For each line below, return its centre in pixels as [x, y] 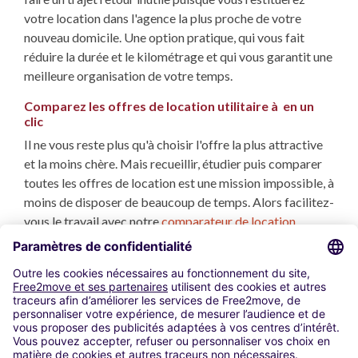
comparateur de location [229, 221]
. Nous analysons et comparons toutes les [183, 241]
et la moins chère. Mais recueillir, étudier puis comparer [173, 164]
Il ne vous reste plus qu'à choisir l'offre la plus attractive [173, 145]
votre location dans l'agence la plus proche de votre [163, 18]
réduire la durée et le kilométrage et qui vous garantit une [178, 57]
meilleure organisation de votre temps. [128, 76]
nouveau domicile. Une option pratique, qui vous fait [164, 38]
